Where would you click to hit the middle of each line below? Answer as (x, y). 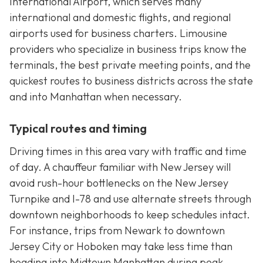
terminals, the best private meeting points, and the (130, 65)
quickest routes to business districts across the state (131, 81)
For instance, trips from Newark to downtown (117, 230)
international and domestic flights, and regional (120, 18)
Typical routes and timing (78, 128)
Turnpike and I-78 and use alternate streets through (130, 198)
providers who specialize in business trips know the (128, 49)
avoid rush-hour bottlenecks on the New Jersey (119, 183)
